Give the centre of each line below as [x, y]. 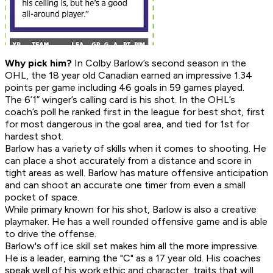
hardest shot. [34, 136]
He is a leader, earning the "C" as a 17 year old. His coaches [133, 258]
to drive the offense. [51, 234]
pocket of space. [42, 197]
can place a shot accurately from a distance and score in [128, 161]
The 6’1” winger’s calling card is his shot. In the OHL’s [120, 100]
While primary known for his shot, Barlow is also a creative [131, 210]
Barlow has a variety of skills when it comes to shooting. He [136, 149]
